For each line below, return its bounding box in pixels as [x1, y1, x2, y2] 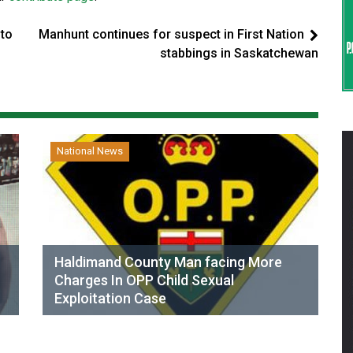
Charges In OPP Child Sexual [54, 272, 234, 288]
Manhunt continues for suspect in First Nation [39, 27, 304, 42]
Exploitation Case [54, 290, 166, 307]
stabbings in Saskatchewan [160, 46, 318, 61]
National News [57, 145, 123, 157]
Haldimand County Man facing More [54, 254, 282, 270]
